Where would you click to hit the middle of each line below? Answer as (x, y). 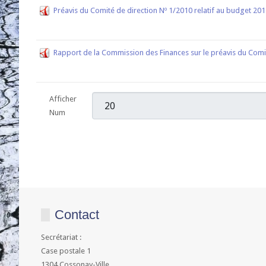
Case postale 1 (66, 251)
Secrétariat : (61, 237)
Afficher (63, 99)
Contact (77, 215)
